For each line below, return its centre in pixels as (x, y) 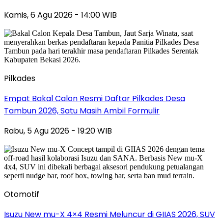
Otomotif (22, 194)
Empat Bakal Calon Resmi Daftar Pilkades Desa (95, 98)
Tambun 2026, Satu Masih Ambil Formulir (82, 110)
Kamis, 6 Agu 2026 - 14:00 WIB (60, 15)
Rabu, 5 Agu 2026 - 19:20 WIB (58, 131)
